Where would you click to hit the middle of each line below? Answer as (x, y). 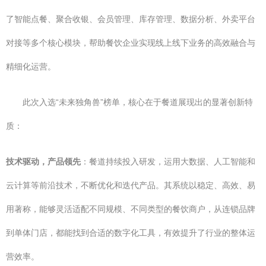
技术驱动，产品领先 (43, 161)
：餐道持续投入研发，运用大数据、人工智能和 (168, 161)
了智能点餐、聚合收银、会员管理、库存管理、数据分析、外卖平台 (131, 19)
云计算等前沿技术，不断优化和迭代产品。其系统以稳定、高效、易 (131, 185)
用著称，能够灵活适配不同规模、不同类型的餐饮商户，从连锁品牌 (131, 209)
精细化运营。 (31, 66)
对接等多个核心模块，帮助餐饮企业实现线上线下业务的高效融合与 (131, 43)
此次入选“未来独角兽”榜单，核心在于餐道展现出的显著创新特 (138, 102)
